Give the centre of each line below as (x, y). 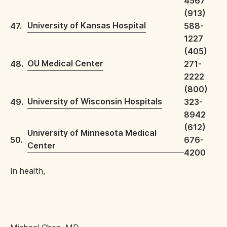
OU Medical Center (65, 63)
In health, (28, 171)
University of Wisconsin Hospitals (95, 101)
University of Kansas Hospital (87, 25)
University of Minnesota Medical (92, 133)
